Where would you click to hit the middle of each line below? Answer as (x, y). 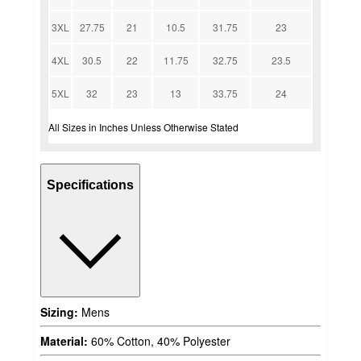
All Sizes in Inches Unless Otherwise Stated (143, 127)
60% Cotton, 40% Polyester (159, 341)
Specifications (90, 185)
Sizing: (59, 312)
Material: (64, 341)
